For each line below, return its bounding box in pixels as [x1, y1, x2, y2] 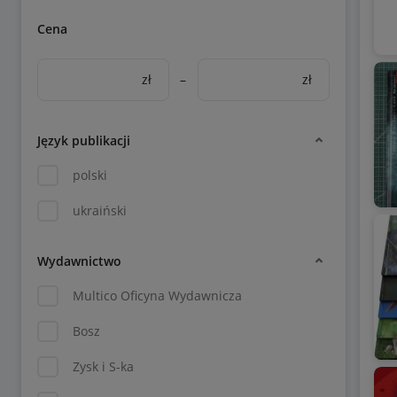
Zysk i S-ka [73, 358, 134, 375]
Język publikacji [37, 131, 130, 149]
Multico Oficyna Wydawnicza [73, 287, 242, 304]
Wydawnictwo [37, 252, 121, 269]
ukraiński [73, 202, 127, 219]
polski [73, 167, 107, 183]
